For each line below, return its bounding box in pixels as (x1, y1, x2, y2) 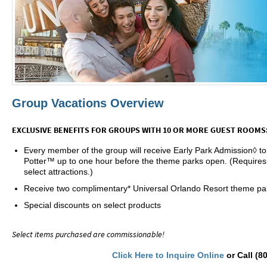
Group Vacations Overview (12, 97, 164, 110)
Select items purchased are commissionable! (12, 229, 164, 240)
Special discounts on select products (24, 200, 161, 210)
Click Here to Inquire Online (111, 250, 224, 260)
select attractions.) (24, 167, 93, 177)
